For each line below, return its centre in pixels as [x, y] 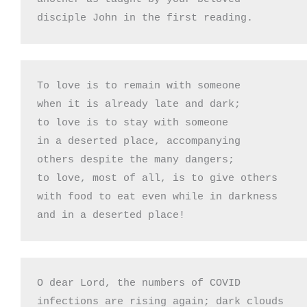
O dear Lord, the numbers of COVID [139, 283]
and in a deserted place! [111, 215]
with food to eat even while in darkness [157, 197]
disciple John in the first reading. [145, 18]
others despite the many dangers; [136, 160]
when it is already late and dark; [139, 104]
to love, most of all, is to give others [160, 178]
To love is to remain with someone [142, 86]
